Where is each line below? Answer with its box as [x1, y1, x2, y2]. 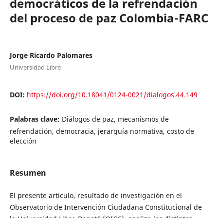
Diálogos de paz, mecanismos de [61, 114, 169, 124]
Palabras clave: [9, 114, 62, 124]
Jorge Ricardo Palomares [9, 50, 92, 60]
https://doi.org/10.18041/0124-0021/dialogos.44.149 [26, 90, 198, 99]
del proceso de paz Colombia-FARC [9, 9, 208, 26]
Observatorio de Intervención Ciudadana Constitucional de [9, 202, 202, 212]
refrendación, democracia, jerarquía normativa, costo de [9, 126, 194, 136]
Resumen [9, 167, 46, 179]
